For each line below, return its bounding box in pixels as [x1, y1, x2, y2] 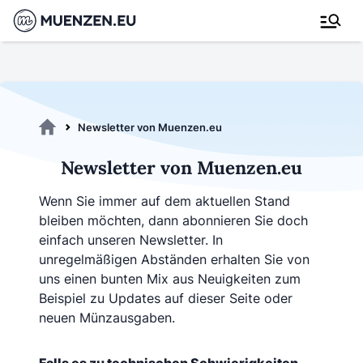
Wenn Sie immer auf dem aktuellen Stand [39, 193, 290, 209]
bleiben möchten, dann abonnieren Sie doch [39, 212, 308, 228]
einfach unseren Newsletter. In [39, 232, 223, 248]
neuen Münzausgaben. [39, 310, 175, 326]
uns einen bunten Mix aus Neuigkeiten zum [39, 271, 301, 287]
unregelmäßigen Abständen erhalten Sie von [39, 251, 310, 267]
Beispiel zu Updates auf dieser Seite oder [39, 290, 293, 306]
